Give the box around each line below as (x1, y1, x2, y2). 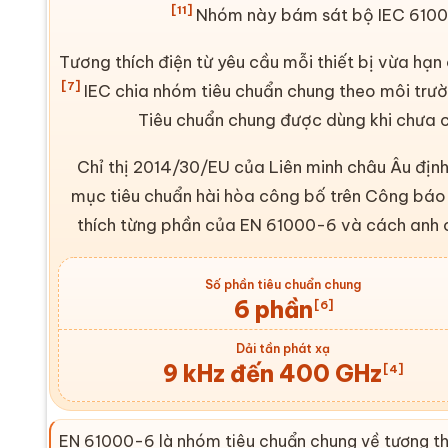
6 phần (233, 294, 313, 324)
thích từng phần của (77, 213, 241, 235)
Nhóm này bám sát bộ (191, 3, 378, 25)
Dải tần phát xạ (236, 340, 331, 356)
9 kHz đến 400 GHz (163, 358, 383, 388)
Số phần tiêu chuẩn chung (205, 276, 362, 292)
